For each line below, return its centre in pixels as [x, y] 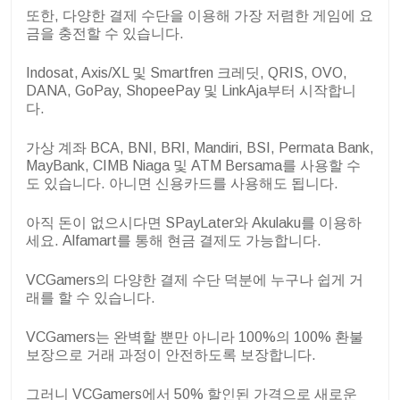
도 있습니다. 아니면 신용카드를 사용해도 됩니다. [182, 184]
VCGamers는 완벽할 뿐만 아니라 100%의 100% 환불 [195, 337]
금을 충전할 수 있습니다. [105, 34]
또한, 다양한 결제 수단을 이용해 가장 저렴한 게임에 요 [200, 16]
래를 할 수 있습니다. [91, 298]
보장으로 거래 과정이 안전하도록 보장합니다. [171, 355]
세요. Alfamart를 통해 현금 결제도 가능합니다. [174, 241]
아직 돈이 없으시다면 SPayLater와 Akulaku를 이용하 [194, 223]
